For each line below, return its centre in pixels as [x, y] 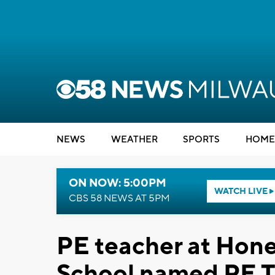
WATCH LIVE [242, 192]
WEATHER [134, 140]
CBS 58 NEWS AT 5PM [119, 198]
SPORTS [201, 140]
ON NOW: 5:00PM [118, 183]
